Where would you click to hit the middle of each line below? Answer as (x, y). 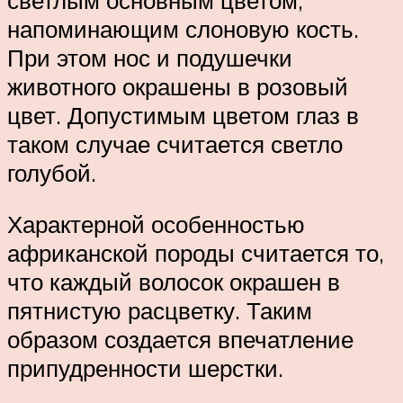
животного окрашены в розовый (178, 86)
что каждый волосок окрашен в (174, 282)
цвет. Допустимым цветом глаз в (183, 115)
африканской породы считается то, (196, 253)
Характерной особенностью (156, 224)
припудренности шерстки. (145, 368)
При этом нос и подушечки (150, 57)
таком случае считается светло (175, 143)
